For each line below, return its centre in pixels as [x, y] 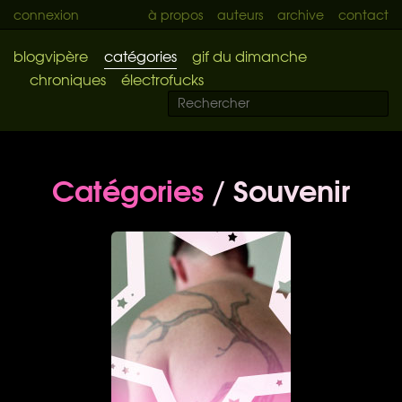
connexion [46, 14]
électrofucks [162, 79]
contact [363, 14]
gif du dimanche [249, 56]
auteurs [240, 14]
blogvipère [51, 56]
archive [301, 14]
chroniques [67, 79]
